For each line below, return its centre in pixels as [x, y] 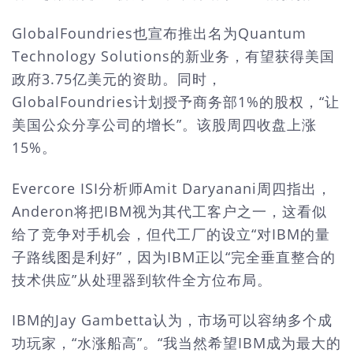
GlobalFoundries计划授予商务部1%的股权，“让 [176, 102]
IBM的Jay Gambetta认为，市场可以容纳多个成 [172, 320]
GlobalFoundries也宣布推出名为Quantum [159, 33]
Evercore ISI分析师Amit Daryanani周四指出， [172, 188]
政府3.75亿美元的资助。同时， [117, 79]
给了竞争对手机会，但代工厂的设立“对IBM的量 [171, 234]
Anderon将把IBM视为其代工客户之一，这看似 [169, 211]
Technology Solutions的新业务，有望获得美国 [173, 56]
